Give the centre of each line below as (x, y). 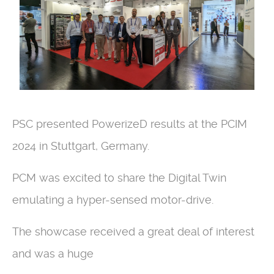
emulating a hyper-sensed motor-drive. (113, 200)
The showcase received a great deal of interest (133, 232)
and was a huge (53, 254)
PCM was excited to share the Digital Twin (119, 178)
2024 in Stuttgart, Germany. (81, 146)
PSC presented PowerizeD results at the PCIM (130, 124)
